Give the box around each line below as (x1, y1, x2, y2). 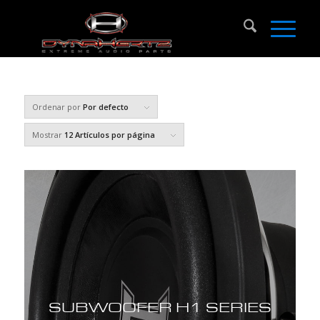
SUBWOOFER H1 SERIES (48, 299, 271, 316)
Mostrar (31, 129, 64, 140)
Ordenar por (31, 101, 83, 112)
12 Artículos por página (64, 129, 155, 140)
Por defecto (82, 101, 129, 112)
